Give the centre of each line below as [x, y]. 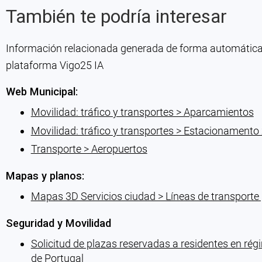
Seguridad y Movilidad [58, 223]
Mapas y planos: [45, 176]
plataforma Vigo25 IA [54, 65]
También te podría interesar [116, 17]
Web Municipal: [42, 92]
